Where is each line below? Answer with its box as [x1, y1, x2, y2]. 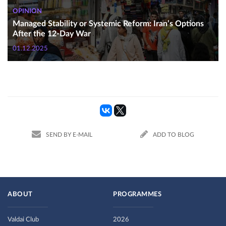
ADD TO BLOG [153, 131, 195, 138]
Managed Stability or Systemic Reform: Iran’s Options [13, 20, 204, 28]
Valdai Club [8, 216, 39, 223]
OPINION [13, 8, 42, 15]
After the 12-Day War [13, 30, 91, 38]
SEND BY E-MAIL [45, 131, 92, 138]
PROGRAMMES [113, 191, 161, 198]
